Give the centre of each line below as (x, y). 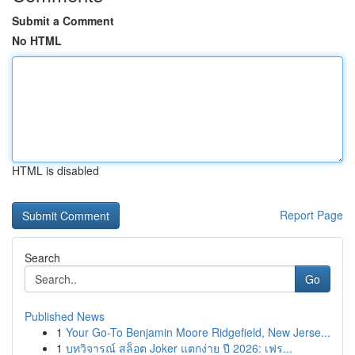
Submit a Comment (63, 21)
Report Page (311, 215)
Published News (65, 316)
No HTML (37, 40)
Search (42, 258)
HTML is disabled (55, 170)
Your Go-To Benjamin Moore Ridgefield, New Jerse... (198, 332)
